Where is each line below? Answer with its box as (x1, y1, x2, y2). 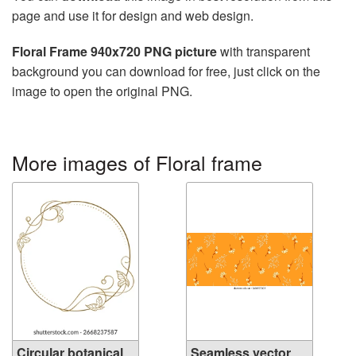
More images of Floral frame (12, 148, 262, 176)
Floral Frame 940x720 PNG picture (12, 42, 217, 60)
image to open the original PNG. (12, 82, 192, 100)
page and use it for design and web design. (12, 6, 253, 25)
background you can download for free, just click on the (12, 62, 320, 80)
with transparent (217, 42, 310, 60)
